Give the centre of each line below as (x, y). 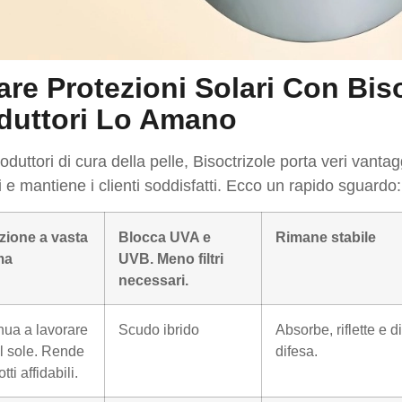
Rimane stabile (326, 236)
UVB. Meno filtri (171, 258)
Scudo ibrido (159, 329)
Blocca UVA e (165, 236)
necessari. (153, 280)
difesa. (297, 350)
